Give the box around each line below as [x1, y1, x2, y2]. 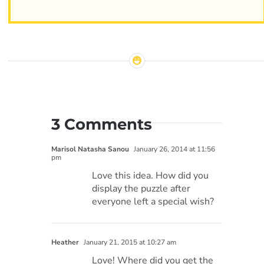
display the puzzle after [92, 182, 191, 196]
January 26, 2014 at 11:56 [132, 144, 216, 154]
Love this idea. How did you [92, 169, 209, 183]
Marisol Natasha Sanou [51, 144, 130, 154]
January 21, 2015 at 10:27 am [82, 237, 177, 247]
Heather [51, 237, 80, 247]
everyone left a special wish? [92, 195, 214, 209]
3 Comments [51, 115, 153, 134]
